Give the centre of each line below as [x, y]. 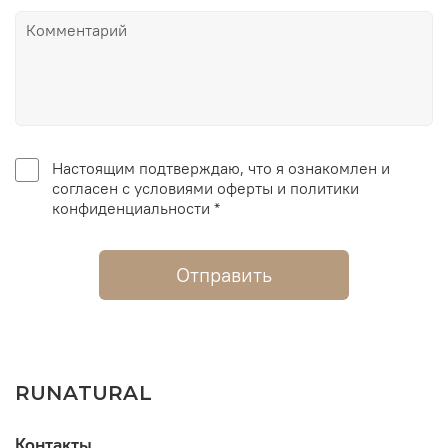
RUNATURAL [83, 393]
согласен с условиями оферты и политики [134, 187]
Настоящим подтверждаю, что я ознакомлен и [220, 167]
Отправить [224, 274]
